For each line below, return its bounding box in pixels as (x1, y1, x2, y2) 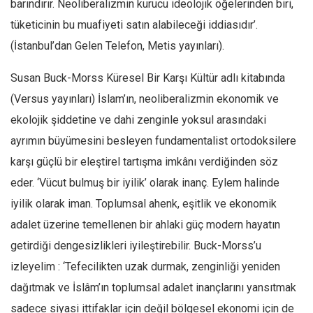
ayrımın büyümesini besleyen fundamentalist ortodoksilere (10, 134, 296, 147)
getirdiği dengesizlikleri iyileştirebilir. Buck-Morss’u (10, 239, 261, 252)
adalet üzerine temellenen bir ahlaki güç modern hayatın (10, 218, 280, 231)
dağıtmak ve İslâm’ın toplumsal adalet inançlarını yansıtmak (10, 281, 296, 294)
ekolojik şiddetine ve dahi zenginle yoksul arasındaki (10, 113, 266, 126)
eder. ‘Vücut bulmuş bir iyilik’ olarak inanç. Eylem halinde (10, 176, 279, 189)
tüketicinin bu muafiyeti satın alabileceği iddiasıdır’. (10, 18, 258, 31)
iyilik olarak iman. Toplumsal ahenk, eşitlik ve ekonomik (10, 197, 277, 210)
